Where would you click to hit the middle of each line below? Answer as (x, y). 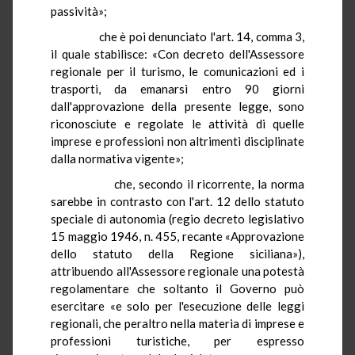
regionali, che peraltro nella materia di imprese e (177, 323)
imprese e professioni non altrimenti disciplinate (177, 141)
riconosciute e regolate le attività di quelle (177, 123)
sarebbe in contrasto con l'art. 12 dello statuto (177, 201)
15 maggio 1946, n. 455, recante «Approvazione (177, 236)
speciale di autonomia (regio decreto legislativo (177, 218)
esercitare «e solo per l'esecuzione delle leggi (177, 305)
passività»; (79, 11)
